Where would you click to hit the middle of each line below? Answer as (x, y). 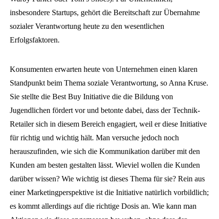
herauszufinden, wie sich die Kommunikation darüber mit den (105, 151)
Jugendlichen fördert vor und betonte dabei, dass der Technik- (105, 110)
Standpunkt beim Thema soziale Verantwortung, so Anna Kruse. (109, 83)
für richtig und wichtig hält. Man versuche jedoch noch (94, 138)
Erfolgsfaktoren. (35, 40)
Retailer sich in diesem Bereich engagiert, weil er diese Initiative (108, 124)
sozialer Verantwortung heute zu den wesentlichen (87, 26)
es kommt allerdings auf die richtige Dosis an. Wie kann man (103, 206)
